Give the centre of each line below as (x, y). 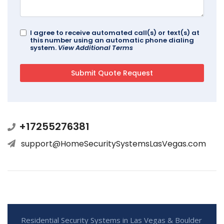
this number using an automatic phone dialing (112, 40)
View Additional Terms (95, 47)
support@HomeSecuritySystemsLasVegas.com (113, 143)
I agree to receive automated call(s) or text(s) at (115, 32)
